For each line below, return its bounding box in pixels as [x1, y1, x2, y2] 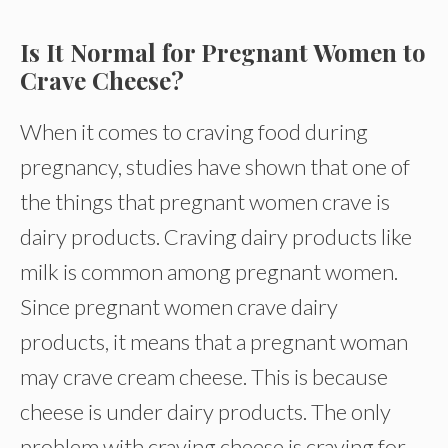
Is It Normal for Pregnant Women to [20, 36, 426, 68]
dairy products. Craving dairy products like [20, 223, 412, 250]
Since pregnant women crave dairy [20, 293, 338, 320]
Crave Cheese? [20, 64, 184, 96]
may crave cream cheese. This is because [20, 363, 388, 390]
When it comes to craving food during [20, 118, 368, 145]
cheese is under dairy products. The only [20, 398, 391, 425]
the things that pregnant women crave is [20, 188, 390, 215]
